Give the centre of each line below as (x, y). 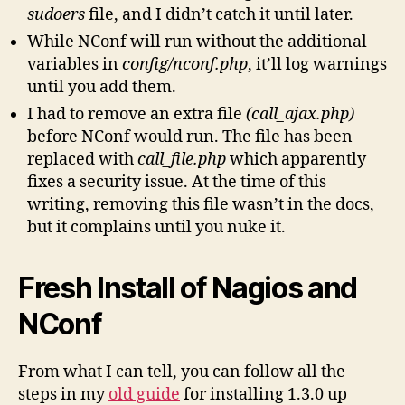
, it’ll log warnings (317, 64)
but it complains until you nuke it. (156, 227)
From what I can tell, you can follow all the (182, 372)
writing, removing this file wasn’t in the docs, (201, 204)
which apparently (296, 159)
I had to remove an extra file (137, 114)
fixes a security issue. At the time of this (177, 182)
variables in (75, 64)
